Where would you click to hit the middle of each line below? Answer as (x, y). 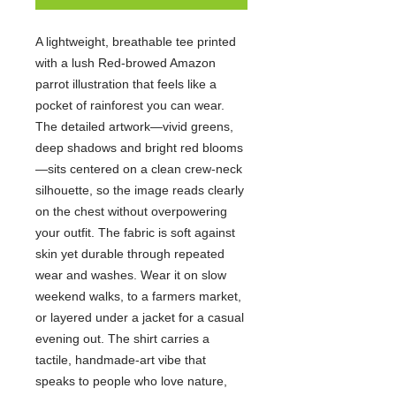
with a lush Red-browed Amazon (126, 63)
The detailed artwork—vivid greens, (134, 126)
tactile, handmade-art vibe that (121, 360)
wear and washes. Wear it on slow (131, 275)
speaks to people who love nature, (131, 381)
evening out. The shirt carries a (122, 339)
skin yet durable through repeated (130, 254)
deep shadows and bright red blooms (139, 148)
